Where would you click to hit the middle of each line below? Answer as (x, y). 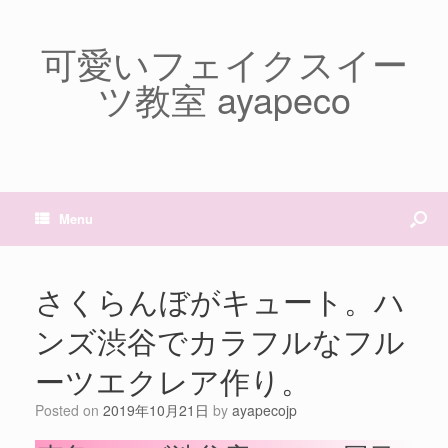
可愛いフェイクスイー (224, 62)
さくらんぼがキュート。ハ (220, 300)
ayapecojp (264, 410)
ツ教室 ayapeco (224, 98)
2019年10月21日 (156, 410)
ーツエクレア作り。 (173, 380)
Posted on (73, 410)
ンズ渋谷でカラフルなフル (220, 340)
